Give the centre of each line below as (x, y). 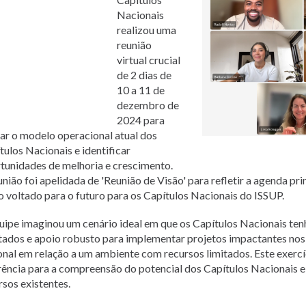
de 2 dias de (144, 75)
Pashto (46, 27)
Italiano (48, 87)
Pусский (50, 12)
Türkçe (46, 117)
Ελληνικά (52, 72)
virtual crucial (149, 60)
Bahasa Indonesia (71, 57)
